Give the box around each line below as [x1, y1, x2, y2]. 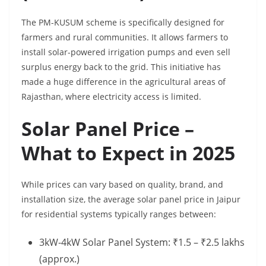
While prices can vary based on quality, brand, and [21, 179, 223, 190]
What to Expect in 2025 [21, 140, 235, 166]
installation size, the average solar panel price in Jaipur [21, 194, 240, 205]
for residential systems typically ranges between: [21, 208, 216, 220]
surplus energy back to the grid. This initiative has [21, 61, 221, 72]
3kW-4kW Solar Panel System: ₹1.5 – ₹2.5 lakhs [39, 236, 245, 249]
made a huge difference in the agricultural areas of [21, 76, 226, 87]
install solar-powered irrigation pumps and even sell [21, 46, 230, 58]
